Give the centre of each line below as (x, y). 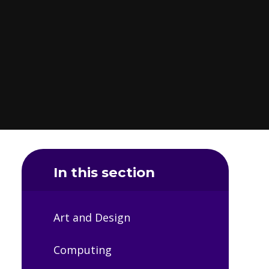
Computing (83, 249)
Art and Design (92, 218)
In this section (104, 172)
